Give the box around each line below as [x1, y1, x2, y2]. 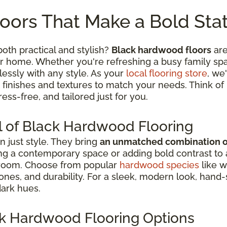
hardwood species [120, 159, 199, 170]
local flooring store [126, 67, 207, 79]
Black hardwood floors [111, 44, 211, 55]
